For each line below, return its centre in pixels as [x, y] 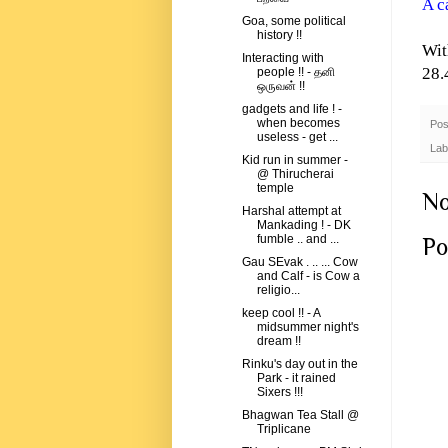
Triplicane [283, 429]
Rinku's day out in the [299, 364]
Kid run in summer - [294, 160]
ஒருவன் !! [280, 86]
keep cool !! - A [280, 313]
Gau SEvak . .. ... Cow [299, 262]
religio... [278, 290]
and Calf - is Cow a [308, 276]
